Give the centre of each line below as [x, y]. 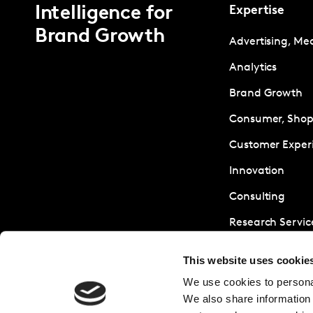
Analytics [253, 67]
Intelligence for [104, 14]
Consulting [257, 197]
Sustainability [264, 248]
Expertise [257, 10]
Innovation [257, 171]
